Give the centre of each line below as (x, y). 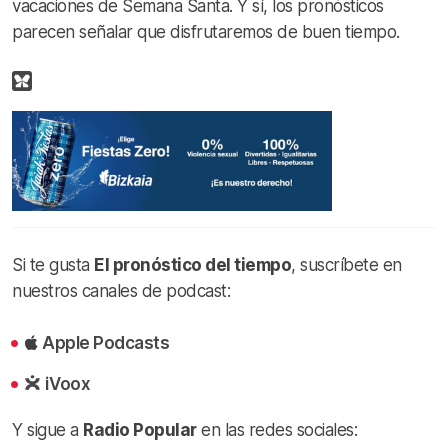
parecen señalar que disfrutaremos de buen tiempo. (206, 31)
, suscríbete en (346, 264)
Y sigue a (47, 429)
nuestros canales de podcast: (121, 290)
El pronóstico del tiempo (192, 264)
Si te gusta (53, 264)
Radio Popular (140, 429)
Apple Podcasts (106, 342)
